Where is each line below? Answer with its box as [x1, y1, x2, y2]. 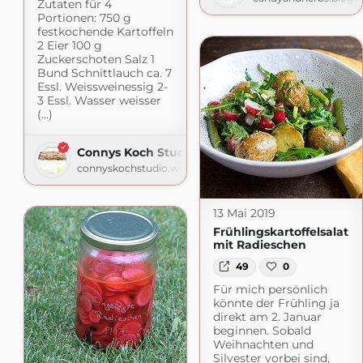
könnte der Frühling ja [212, 295, 340, 310]
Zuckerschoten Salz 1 [36, 51, 155, 66]
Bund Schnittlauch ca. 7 [36, 65, 172, 80]
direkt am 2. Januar [212, 309, 322, 324]
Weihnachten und [212, 336, 314, 352]
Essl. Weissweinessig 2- [36, 79, 168, 94]
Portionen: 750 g [36, 10, 131, 25]
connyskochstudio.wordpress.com [76, 161, 247, 174]
